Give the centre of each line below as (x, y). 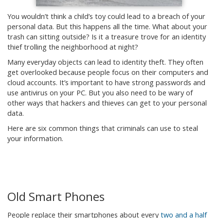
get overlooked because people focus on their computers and (108, 72)
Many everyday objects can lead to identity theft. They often (105, 62)
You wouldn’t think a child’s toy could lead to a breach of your (106, 16)
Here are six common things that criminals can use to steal (103, 128)
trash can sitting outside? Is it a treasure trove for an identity (107, 37)
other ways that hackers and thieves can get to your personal (107, 103)
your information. (35, 138)
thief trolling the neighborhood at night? (73, 47)
